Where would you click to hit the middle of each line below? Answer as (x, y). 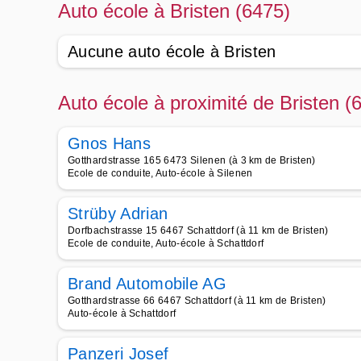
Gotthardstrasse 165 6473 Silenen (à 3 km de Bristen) (192, 160)
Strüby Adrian (118, 214)
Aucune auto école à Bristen (172, 52)
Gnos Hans (109, 143)
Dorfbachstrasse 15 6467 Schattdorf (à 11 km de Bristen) (198, 230)
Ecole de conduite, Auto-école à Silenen (160, 173)
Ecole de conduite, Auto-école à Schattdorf (166, 243)
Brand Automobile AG (147, 284)
